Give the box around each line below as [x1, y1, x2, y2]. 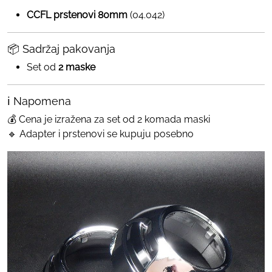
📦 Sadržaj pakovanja [7, 42, 115, 55]
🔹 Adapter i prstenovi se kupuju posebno [7, 127, 194, 140]
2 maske [58, 61, 95, 73]
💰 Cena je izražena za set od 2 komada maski [7, 113, 210, 125]
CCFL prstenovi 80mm [27, 8, 127, 21]
